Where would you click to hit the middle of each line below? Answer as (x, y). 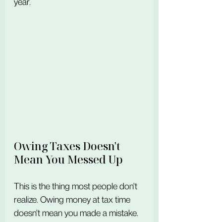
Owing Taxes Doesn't (68, 146)
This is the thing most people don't (77, 186)
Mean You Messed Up (68, 159)
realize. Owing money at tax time (73, 199)
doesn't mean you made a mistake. (77, 213)
